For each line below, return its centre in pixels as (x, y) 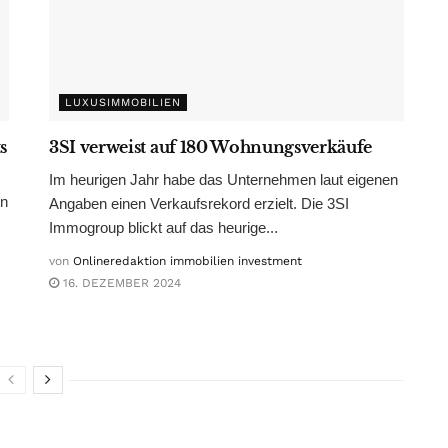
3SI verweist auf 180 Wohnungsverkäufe (211, 146)
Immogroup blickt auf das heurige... (163, 227)
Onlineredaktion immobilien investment (187, 260)
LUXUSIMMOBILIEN (123, 102)
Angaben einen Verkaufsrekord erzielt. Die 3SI (199, 203)
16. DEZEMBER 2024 (120, 282)
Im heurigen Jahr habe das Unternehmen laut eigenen (223, 179)
